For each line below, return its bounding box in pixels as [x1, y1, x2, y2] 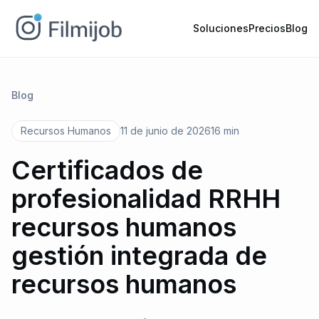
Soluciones [193, 22, 249, 34]
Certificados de [11, 155, 203, 186]
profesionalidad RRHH [11, 183, 281, 214]
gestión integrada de [11, 240, 267, 271]
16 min [211, 125, 239, 137]
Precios [249, 22, 286, 34]
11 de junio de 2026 [120, 125, 211, 137]
